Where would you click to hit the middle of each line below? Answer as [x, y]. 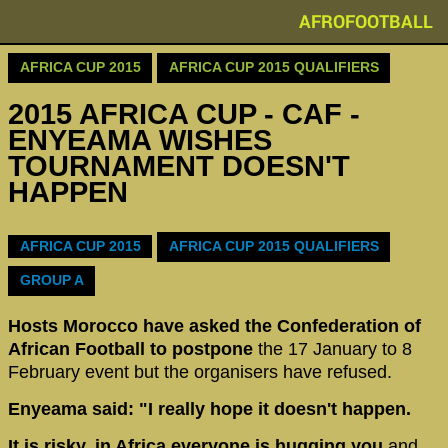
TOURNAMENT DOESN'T [179, 166]
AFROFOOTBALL [366, 21]
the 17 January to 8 [335, 348]
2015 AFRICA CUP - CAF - [184, 114]
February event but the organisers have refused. [200, 371]
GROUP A [51, 280]
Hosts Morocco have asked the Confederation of [214, 325]
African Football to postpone [133, 348]
